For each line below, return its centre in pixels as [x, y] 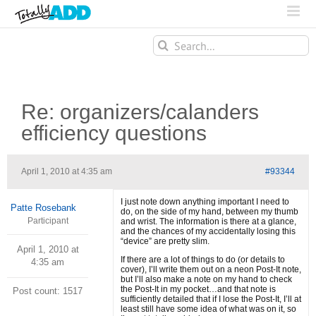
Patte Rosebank [43, 208]
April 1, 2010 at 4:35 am [67, 171]
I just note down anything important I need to [205, 202]
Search [167, 41]
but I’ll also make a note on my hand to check [206, 279]
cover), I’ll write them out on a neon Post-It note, [211, 269]
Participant [48, 221]
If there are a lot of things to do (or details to [203, 260]
